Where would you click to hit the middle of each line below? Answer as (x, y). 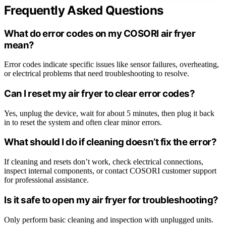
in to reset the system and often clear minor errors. (83, 122)
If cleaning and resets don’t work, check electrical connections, (104, 162)
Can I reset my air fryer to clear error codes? (100, 94)
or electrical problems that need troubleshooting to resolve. (97, 74)
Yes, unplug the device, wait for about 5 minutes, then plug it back (109, 113)
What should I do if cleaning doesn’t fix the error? (110, 142)
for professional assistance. (46, 180)
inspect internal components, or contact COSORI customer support (110, 171)
